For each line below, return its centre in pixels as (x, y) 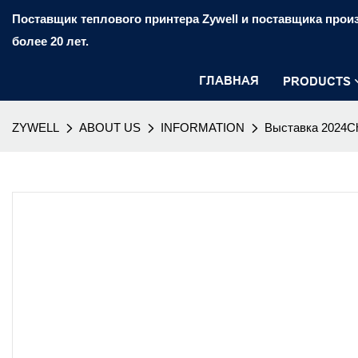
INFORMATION (203, 127)
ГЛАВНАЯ (229, 80)
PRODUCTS (317, 81)
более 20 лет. (50, 41)
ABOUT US (110, 127)
